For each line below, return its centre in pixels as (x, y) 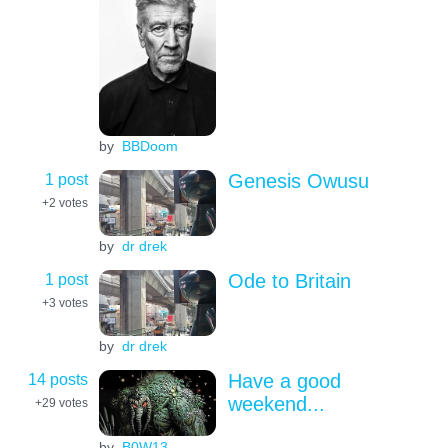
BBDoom (149, 146)
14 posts (58, 378)
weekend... (276, 403)
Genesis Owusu (298, 180)
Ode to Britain (289, 280)
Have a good (284, 380)
